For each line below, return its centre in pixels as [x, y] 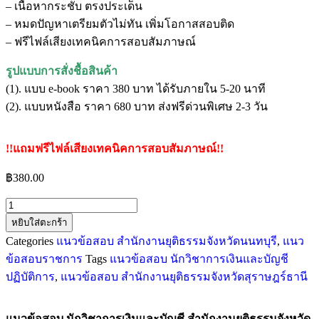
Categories [30, 241]
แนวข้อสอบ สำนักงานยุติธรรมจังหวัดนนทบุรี [167, 241]
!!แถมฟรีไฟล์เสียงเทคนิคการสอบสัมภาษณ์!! [115, 149]
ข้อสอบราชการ [44, 259]
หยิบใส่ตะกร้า [39, 223]
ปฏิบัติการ [30, 277]
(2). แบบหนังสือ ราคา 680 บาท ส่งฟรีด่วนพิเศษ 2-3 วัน [137, 107]
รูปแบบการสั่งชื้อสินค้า [62, 71]
